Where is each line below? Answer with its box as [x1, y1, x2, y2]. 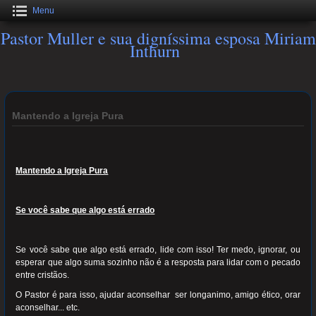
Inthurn [130, 39, 180, 62]
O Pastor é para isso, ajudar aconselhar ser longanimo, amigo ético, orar [16, 290, 300, 300]
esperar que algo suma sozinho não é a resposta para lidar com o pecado [16, 257, 300, 267]
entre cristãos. [16, 270, 70, 280]
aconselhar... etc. [16, 303, 80, 312]
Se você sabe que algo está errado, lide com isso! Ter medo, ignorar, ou [16, 245, 300, 255]
